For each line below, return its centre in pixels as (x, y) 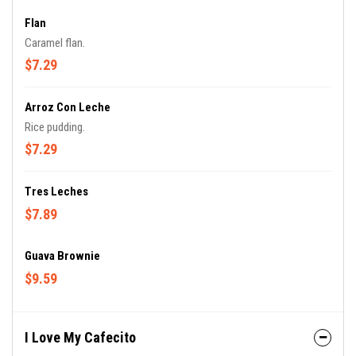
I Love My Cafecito (80, 337)
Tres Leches (56, 192)
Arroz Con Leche (68, 107)
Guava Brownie (62, 256)
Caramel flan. (55, 43)
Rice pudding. (55, 127)
